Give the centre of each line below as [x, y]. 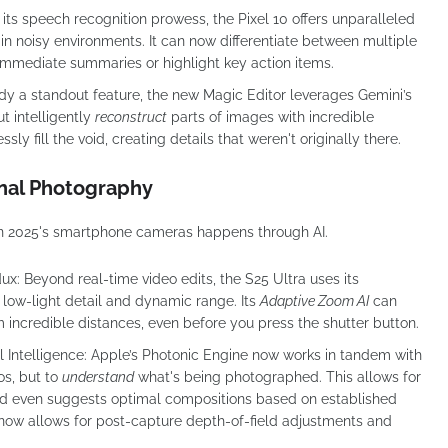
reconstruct [131, 116]
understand [98, 376]
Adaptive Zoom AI [314, 300]
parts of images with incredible [270, 116]
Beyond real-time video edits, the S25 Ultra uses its [189, 278]
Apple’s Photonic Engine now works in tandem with [254, 354]
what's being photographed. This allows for [277, 376]
